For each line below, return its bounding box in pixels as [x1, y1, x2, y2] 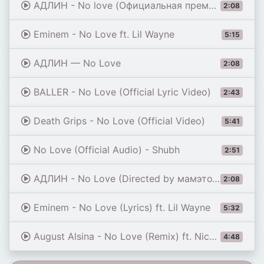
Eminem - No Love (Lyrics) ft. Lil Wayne [31, 202, 210, 213]
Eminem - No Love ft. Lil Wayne [31, 28, 174, 40]
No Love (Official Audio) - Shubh [31, 144, 180, 156]
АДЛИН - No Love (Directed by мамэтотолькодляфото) [31, 173, 212, 184]
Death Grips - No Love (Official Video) [31, 115, 205, 127]
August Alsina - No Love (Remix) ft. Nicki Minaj [31, 230, 209, 242]
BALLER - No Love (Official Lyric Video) [31, 86, 211, 98]
